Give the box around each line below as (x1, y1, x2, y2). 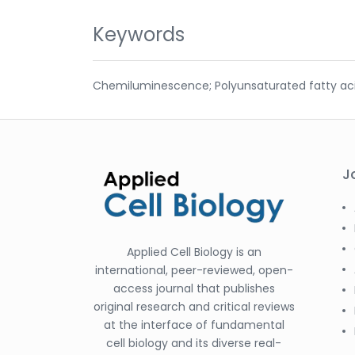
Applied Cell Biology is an (126, 243, 261, 260)
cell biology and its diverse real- (106, 334, 281, 351)
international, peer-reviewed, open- (94, 261, 293, 278)
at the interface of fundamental (103, 316, 284, 333)
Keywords (93, 21, 185, 48)
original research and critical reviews (93, 298, 295, 315)
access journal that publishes (113, 280, 275, 296)
